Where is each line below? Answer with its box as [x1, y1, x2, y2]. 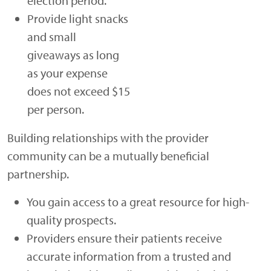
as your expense [27, 65, 108, 80]
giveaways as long [27, 47, 119, 62]
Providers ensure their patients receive [27, 230, 222, 246]
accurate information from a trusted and [27, 248, 231, 264]
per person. [27, 101, 84, 117]
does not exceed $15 [27, 83, 130, 99]
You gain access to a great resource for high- [27, 194, 249, 209]
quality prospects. [27, 212, 116, 227]
